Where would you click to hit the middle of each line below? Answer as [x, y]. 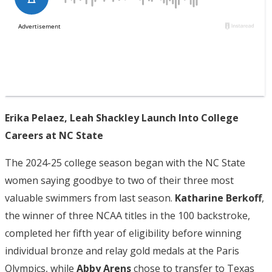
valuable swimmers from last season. [90, 198]
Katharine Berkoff [218, 198]
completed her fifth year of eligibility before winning [123, 233]
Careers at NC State [54, 135]
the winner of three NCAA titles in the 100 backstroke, [127, 216]
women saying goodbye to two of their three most [119, 180]
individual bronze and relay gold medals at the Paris [122, 251]
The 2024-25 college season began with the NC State [125, 163]
